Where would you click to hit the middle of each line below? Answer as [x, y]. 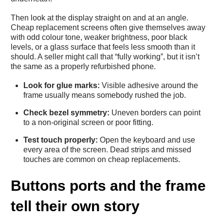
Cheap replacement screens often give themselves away [108, 28]
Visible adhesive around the [149, 86]
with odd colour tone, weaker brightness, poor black [99, 37]
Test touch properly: [61, 140]
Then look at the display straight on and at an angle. [100, 18]
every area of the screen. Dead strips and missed [107, 150]
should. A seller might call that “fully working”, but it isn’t [105, 57]
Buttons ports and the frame [109, 185]
